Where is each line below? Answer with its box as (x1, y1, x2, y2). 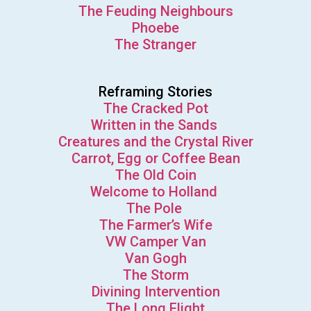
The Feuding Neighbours (78, 3, 233, 20)
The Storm (122, 267, 189, 284)
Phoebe (132, 19, 179, 37)
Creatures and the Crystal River (58, 133, 253, 151)
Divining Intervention (91, 283, 220, 301)
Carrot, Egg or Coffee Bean (71, 150, 240, 167)
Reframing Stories (99, 83, 212, 101)
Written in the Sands (90, 117, 217, 134)
